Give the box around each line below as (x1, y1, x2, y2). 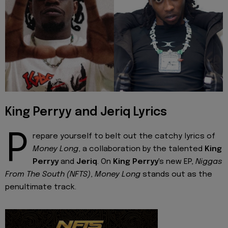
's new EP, (158, 157, 195, 166)
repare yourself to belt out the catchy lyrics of (33, 132, 215, 140)
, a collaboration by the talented (78, 145, 205, 153)
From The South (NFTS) (5, 170, 91, 179)
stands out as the (140, 170, 212, 179)
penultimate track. (5, 183, 76, 191)
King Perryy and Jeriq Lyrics (5, 106, 167, 118)
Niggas (195, 157, 222, 166)
